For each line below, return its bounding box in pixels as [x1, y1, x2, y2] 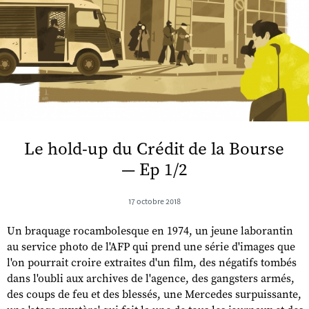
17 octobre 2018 [128, 196, 181, 206]
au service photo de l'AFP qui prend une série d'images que [7, 239, 295, 254]
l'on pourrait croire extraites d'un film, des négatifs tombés [7, 255, 297, 270]
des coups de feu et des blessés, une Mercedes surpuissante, [7, 287, 301, 301]
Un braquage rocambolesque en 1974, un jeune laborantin [7, 223, 293, 238]
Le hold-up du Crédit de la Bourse [24, 138, 285, 160]
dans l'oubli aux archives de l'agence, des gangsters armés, [7, 271, 295, 286]
